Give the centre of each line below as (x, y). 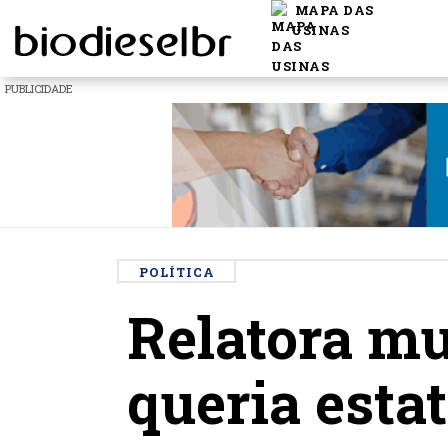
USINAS (320, 30)
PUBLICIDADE (39, 88)
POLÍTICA (176, 271)
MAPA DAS (332, 10)
